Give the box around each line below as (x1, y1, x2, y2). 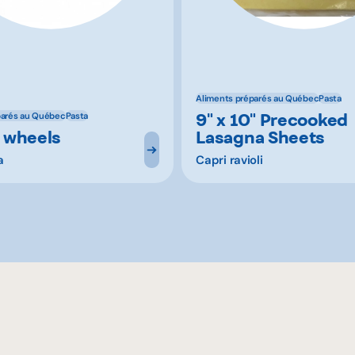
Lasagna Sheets (196, 127, 326, 148)
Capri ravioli (196, 152, 263, 169)
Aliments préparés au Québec (196, 92, 319, 104)
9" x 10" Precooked (196, 109, 348, 131)
